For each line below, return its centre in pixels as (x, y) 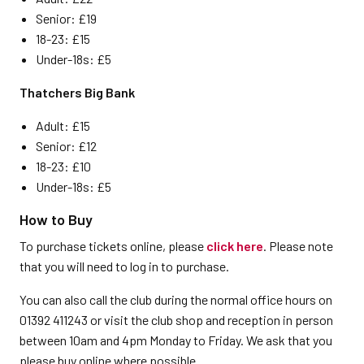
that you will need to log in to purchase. (124, 266)
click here (235, 246)
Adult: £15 (63, 126)
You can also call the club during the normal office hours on (176, 299)
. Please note (298, 246)
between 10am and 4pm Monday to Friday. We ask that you (176, 340)
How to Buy (56, 219)
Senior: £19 (66, 18)
